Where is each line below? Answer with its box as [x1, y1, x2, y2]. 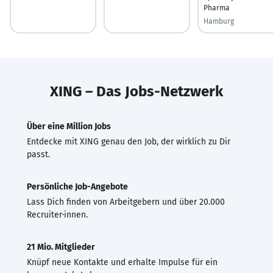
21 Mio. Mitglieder [27, 241, 95, 252]
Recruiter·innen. [27, 209, 88, 220]
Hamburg [204, 16, 234, 26]
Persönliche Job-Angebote [27, 181, 128, 192]
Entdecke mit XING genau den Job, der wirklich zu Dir [27, 136, 230, 147]
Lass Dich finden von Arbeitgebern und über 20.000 [27, 196, 225, 207]
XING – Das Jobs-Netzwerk [50, 82, 223, 100]
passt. [27, 149, 50, 160]
